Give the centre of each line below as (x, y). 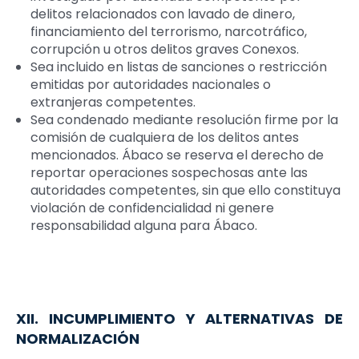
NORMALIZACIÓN (78, 339)
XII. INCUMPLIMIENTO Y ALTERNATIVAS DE (179, 319)
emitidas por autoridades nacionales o (150, 85)
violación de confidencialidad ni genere (152, 208)
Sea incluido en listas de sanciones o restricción (178, 67)
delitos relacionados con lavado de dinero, (162, 14)
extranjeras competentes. (113, 103)
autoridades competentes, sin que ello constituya (185, 191)
